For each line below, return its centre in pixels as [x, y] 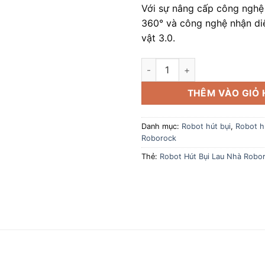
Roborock [159, 138]
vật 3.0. [158, 38]
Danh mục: [161, 127]
